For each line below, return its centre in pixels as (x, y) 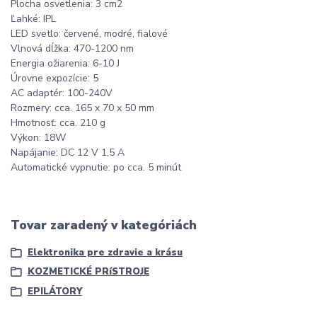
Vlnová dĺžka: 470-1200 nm (72, 49)
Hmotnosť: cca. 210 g (58, 123)
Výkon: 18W (38, 138)
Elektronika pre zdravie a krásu (105, 252)
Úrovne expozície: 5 (54, 79)
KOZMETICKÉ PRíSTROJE (88, 272)
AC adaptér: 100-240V (62, 93)
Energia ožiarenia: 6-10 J (65, 64)
